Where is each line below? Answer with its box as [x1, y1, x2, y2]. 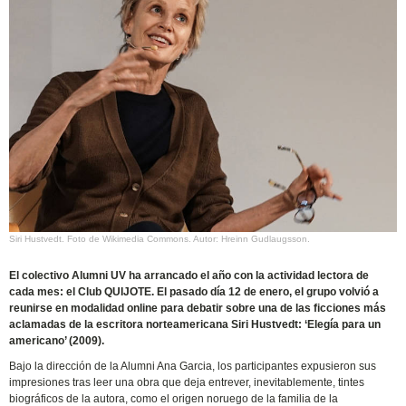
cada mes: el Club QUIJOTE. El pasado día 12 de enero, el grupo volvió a [9, 285, 380, 299]
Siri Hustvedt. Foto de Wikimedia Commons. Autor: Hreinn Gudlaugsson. [9, 234, 311, 245]
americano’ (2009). [9, 334, 105, 348]
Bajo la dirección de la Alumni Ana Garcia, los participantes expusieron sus [9, 360, 377, 373]
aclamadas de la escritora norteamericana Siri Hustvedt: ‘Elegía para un [9, 318, 382, 332]
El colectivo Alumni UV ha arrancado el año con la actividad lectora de [9, 269, 370, 283]
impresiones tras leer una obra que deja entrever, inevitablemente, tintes [9, 376, 365, 390]
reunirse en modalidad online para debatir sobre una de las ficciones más [9, 302, 387, 315]
